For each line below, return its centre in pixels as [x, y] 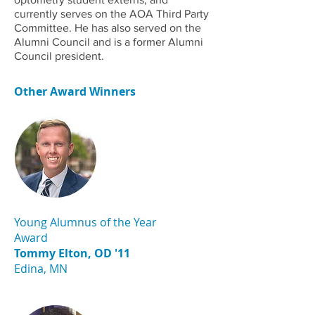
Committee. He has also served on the [108, 28]
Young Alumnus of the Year [85, 222]
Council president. [62, 56]
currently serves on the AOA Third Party [111, 14]
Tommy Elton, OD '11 [72, 253]
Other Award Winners [75, 91]
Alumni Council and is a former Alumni [109, 42]
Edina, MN [41, 269]
